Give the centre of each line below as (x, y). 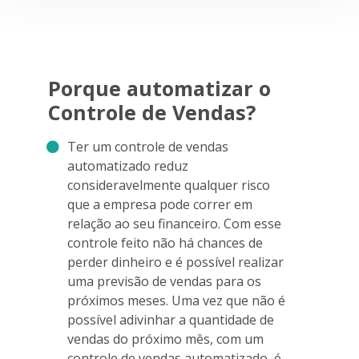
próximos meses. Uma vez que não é (176, 301)
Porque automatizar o (159, 89)
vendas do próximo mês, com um (165, 339)
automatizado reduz (128, 166)
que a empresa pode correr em (160, 205)
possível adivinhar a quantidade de (171, 320)
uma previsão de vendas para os (164, 282)
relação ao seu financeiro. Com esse (174, 224)
